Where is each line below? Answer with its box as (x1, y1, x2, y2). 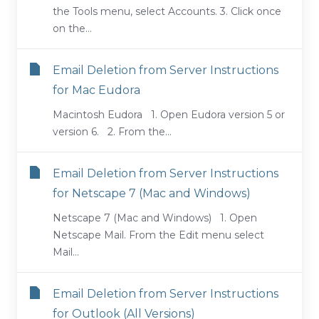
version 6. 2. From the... (53, 125, 172, 138)
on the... (53, 22, 92, 35)
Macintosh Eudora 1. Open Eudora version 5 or (53, 108, 285, 121)
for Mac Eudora (53, 83, 140, 97)
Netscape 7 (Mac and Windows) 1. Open (53, 211, 257, 224)
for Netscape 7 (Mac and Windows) (53, 187, 251, 200)
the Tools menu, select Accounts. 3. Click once (53, 5, 281, 18)
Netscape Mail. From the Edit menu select (53, 229, 264, 241)
